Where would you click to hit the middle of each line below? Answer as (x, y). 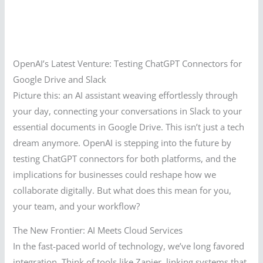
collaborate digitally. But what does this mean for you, (122, 190)
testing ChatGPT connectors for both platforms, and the (125, 158)
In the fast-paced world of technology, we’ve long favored (129, 246)
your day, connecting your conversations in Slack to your (128, 111)
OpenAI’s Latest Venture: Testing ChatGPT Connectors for (128, 63)
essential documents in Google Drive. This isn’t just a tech (129, 127)
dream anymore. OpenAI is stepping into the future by (122, 142)
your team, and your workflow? (77, 206)
